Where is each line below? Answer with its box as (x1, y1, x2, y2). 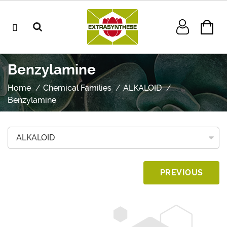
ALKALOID (123, 83, 162, 93)
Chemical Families (43, 83, 111, 93)
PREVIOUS (160, 168, 203, 177)
